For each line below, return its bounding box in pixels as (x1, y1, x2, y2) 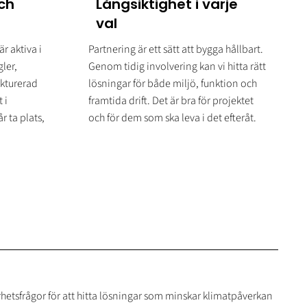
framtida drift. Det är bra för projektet (88, 93, 254, 109)
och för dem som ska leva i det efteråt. (88, 110, 256, 126)
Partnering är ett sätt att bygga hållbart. (88, 42, 263, 58)
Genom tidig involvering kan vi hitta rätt (88, 59, 266, 75)
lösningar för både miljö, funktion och (88, 76, 257, 92)
